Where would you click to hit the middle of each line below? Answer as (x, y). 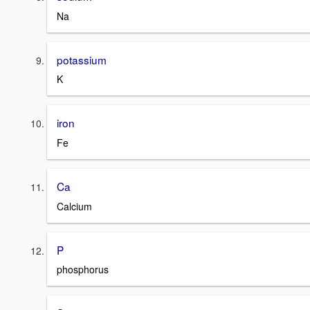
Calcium (74, 206)
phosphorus (83, 270)
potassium (82, 59)
